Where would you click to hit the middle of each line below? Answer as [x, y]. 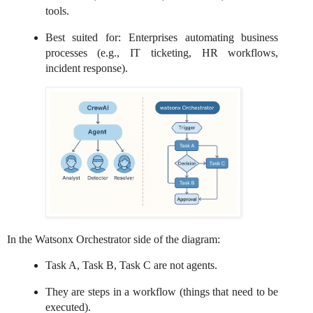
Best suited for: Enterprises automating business [162, 38]
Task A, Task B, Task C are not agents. [131, 265]
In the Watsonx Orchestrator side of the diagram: [114, 239]
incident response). [86, 68]
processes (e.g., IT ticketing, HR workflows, [162, 53]
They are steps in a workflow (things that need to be [162, 291]
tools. [57, 11]
